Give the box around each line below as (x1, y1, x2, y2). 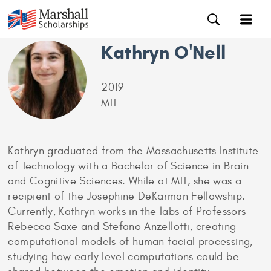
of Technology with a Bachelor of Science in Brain (8, 160, 249, 172)
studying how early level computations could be (8, 250, 239, 263)
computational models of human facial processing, (8, 235, 253, 248)
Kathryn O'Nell (101, 41, 226, 64)
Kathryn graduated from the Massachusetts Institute (8, 145, 259, 157)
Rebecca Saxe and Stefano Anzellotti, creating (8, 220, 237, 233)
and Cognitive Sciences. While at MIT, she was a (8, 175, 242, 188)
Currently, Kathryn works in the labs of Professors (8, 205, 246, 218)
